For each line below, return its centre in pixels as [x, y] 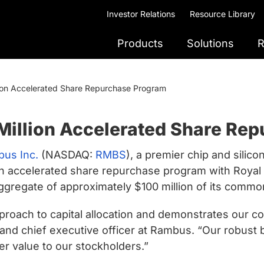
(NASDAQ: [67, 155]
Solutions [210, 43]
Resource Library [222, 14]
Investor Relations [141, 14]
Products [140, 43]
